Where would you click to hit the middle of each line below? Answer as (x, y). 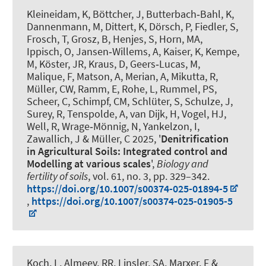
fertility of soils (57, 176)
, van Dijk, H (151, 114)
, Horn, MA (177, 39)
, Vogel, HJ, (202, 114)
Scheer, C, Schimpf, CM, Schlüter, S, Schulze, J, (130, 102)
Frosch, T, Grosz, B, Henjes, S (91, 39)
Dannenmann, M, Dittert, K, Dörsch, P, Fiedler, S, (132, 27)
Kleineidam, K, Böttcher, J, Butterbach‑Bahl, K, (130, 14)
